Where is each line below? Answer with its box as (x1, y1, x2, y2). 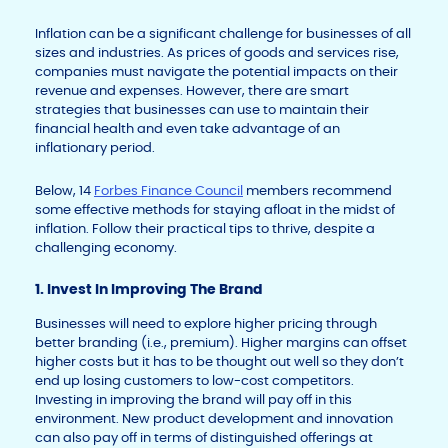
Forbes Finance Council (94, 182, 243, 200)
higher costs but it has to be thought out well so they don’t (35, 353, 404, 371)
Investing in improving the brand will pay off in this (35, 391, 352, 409)
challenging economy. (35, 239, 177, 257)
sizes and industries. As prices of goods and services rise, (35, 44, 399, 62)
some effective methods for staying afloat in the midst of (35, 201, 395, 219)
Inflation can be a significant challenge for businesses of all (35, 25, 411, 43)
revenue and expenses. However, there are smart (35, 82, 349, 100)
